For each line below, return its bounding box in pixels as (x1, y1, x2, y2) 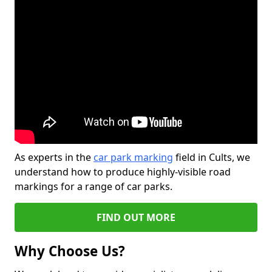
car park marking (93, 151, 173, 164)
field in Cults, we (173, 151, 250, 164)
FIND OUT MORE (97, 211, 175, 224)
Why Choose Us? (15, 242, 125, 260)
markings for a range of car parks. (15, 180, 172, 193)
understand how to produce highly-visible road (15, 165, 231, 178)
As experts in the (15, 151, 93, 164)
